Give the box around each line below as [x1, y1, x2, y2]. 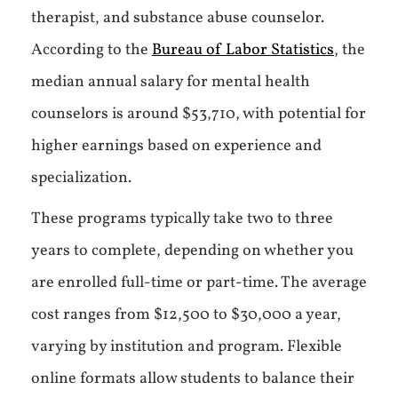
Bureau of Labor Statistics [152, 39, 334, 61]
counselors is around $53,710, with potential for [31, 103, 366, 125]
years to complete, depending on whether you [31, 240, 354, 262]
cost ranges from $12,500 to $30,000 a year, [31, 304, 341, 326]
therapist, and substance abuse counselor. [31, 7, 324, 29]
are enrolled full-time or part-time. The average [31, 272, 367, 294]
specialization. [31, 167, 131, 189]
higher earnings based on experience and [31, 135, 322, 157]
